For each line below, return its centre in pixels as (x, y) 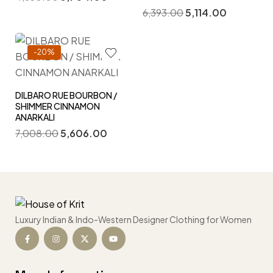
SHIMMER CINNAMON (58, 106)
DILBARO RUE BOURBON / (66, 95)
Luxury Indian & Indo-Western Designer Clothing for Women (133, 220)
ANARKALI (35, 117)
